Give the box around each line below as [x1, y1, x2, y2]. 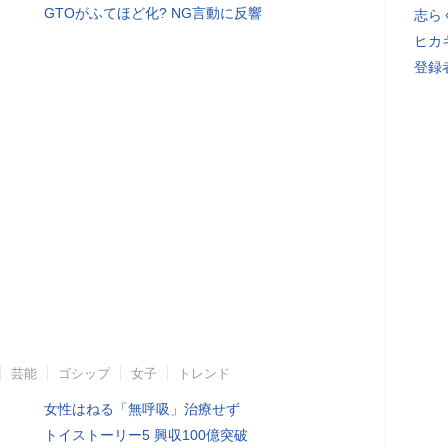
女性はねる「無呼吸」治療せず [44, 401, 240, 417]
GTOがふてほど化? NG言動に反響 [44, 5, 262, 21]
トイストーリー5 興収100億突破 [44, 427, 248, 443]
